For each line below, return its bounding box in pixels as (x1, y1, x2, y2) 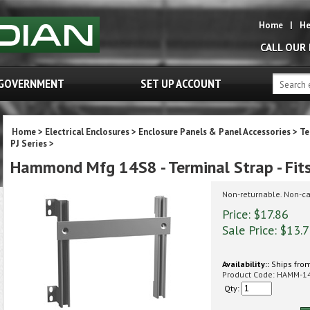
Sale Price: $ (222, 222, 286, 238)
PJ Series (10, 138, 47, 149)
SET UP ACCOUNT (140, 75, 221, 91)
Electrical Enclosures (45, 126, 129, 138)
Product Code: (222, 269, 275, 280)
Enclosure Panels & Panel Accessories (138, 126, 291, 138)
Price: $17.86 (222, 206, 289, 222)
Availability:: (222, 259, 269, 269)
